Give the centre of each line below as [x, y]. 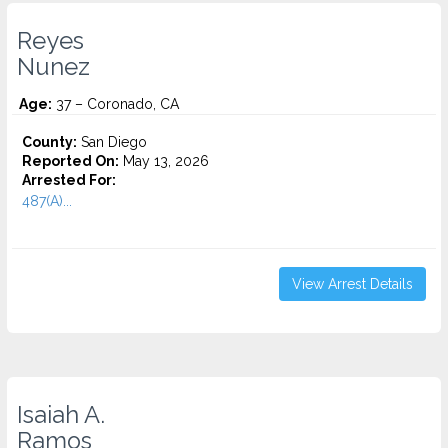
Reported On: [70, 161]
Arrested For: [69, 180]
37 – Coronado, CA [115, 104]
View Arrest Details [352, 284]
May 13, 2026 [164, 161]
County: [49, 142]
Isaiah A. [61, 415]
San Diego [112, 142]
